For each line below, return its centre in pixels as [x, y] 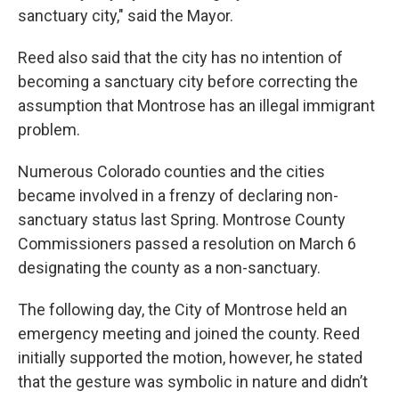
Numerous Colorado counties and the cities [171, 172]
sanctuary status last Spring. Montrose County [182, 220]
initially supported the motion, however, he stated [190, 358]
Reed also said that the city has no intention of [180, 58]
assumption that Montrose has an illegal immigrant [196, 106]
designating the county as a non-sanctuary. [169, 268]
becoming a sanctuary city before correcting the [188, 82]
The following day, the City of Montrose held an [183, 310]
